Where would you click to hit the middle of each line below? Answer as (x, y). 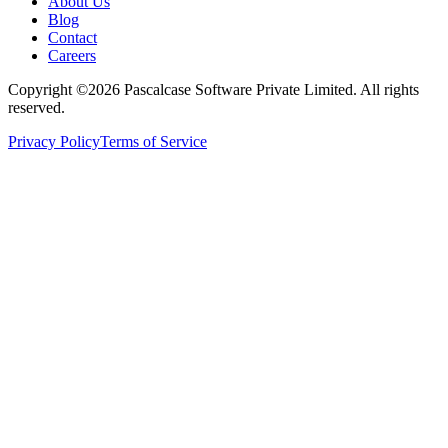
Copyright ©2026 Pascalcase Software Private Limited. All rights (213, 89)
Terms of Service (153, 141)
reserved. (36, 107)
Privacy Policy (54, 141)
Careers (72, 55)
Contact (72, 37)
